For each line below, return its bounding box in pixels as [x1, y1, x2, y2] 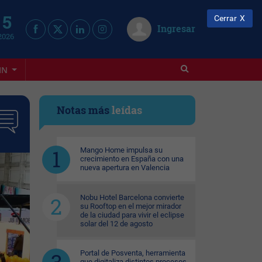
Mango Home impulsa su [80, 146, 163, 154]
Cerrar [214, 13, 237, 23]
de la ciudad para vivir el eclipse [80, 211, 184, 219]
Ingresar [157, 22, 195, 35]
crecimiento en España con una [80, 154, 184, 163]
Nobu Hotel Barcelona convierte [80, 193, 184, 202]
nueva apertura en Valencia [80, 163, 170, 172]
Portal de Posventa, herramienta [80, 249, 185, 257]
